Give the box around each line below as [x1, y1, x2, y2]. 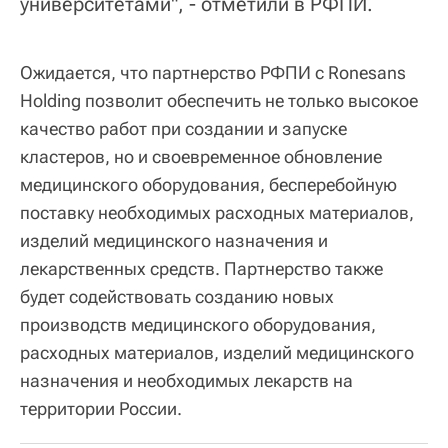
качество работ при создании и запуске [20, 118, 347, 140]
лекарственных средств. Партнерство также [20, 258, 383, 280]
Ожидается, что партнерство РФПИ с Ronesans [20, 62, 406, 84]
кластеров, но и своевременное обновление [20, 146, 382, 168]
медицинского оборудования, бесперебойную [20, 174, 397, 196]
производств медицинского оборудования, [20, 314, 376, 336]
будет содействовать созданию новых [20, 286, 334, 308]
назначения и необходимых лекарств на [20, 370, 353, 392]
